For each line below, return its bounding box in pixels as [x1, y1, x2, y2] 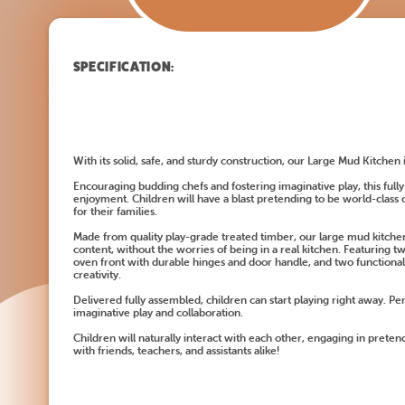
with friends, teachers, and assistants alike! [72, 343, 279, 357]
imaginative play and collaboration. [72, 305, 243, 319]
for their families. [72, 203, 157, 218]
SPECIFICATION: [72, 59, 175, 74]
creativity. [72, 267, 121, 281]
